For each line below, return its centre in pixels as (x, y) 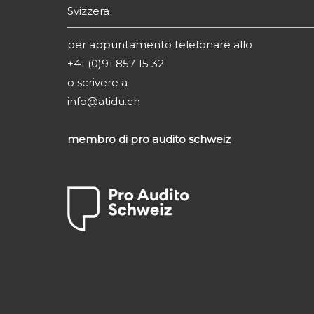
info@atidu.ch (104, 101)
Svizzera (88, 11)
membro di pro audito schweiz (149, 139)
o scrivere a (97, 82)
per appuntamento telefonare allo (160, 44)
